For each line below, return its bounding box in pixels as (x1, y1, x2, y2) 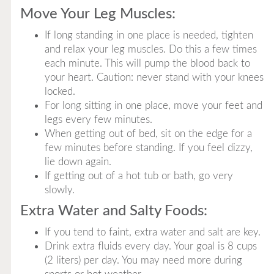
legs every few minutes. (44, 114, 152, 125)
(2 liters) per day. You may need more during (44, 255, 242, 265)
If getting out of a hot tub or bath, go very (44, 171, 233, 181)
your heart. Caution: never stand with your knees (44, 72, 264, 83)
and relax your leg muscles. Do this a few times (44, 44, 257, 54)
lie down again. (44, 157, 111, 167)
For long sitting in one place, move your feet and (44, 100, 262, 111)
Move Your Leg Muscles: (20, 7, 176, 21)
